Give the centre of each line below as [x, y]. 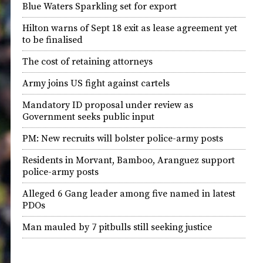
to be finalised [53, 40]
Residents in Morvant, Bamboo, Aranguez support [129, 160]
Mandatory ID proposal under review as [108, 105]
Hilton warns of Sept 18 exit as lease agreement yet [130, 28]
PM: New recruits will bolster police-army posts [123, 139]
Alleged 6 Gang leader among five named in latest [129, 194]
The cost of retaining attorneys [87, 62]
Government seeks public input [88, 117]
